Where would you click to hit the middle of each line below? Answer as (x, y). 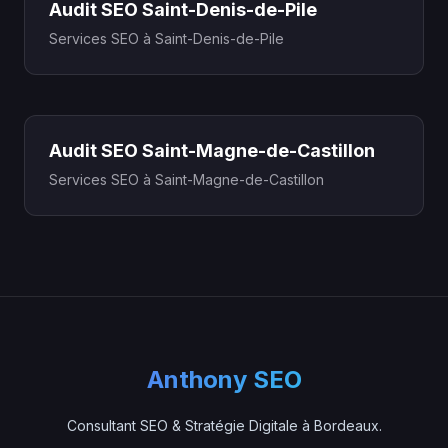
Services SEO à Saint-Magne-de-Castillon (186, 179)
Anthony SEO (224, 379)
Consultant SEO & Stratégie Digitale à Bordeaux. (224, 425)
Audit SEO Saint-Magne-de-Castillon (212, 150)
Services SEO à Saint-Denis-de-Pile (166, 38)
